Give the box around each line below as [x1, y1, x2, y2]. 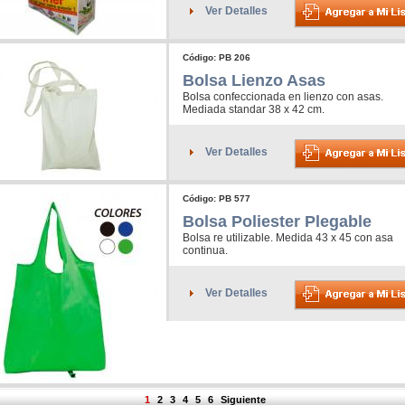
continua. [183, 244, 228, 258]
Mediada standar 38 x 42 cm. [183, 103, 325, 117]
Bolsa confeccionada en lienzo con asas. [183, 90, 383, 104]
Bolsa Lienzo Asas [183, 71, 325, 90]
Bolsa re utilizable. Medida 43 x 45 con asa [183, 231, 393, 245]
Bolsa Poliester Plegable [183, 212, 372, 231]
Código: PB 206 [183, 52, 250, 63]
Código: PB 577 [183, 193, 250, 204]
